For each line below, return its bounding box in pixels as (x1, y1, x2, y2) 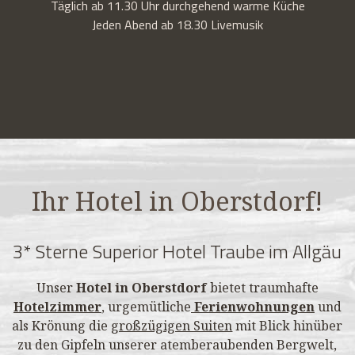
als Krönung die (12, 316, 112, 334)
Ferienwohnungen (193, 297, 315, 315)
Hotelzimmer (13, 297, 101, 315)
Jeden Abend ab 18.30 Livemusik (92, 14, 263, 34)
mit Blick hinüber (232, 316, 343, 334)
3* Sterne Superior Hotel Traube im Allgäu (13, 236, 342, 265)
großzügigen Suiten (111, 316, 233, 334)
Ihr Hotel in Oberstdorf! (32, 183, 323, 218)
